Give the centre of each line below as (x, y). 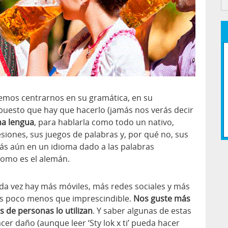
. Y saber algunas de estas (142, 211)
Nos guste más (162, 198)
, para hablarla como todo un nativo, (104, 122)
